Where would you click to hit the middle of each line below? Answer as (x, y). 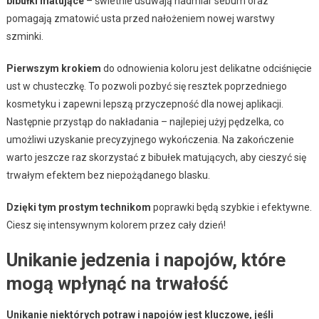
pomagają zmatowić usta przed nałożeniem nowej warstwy (140, 18)
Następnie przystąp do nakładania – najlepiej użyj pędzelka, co (145, 121)
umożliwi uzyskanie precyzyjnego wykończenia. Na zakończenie (150, 139)
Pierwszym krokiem (53, 68)
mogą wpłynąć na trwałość (117, 283)
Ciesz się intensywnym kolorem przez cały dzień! (116, 225)
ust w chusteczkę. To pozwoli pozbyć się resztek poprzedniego (146, 86)
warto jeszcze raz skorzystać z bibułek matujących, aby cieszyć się (156, 157)
